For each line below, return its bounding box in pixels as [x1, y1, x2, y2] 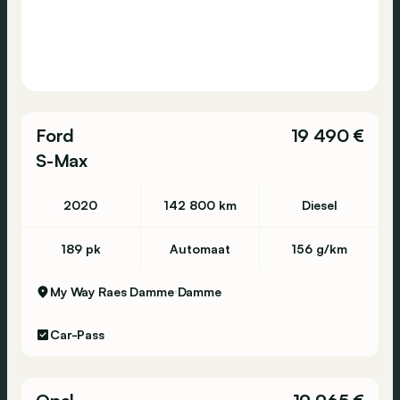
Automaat [169, 241, 230, 256]
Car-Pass [50, 327, 104, 342]
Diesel [301, 197, 337, 212]
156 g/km [291, 241, 348, 256]
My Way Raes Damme [50, 284, 174, 299]
